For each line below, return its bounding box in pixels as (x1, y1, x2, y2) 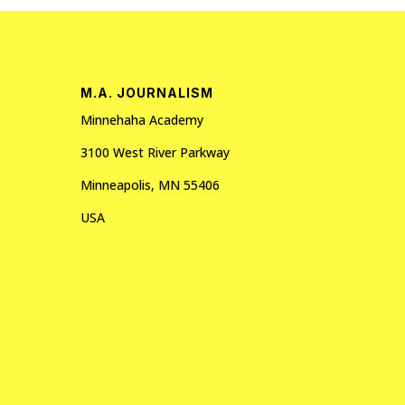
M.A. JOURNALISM (80, 84, 214, 100)
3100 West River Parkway (80, 143, 231, 161)
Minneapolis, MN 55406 (80, 175, 221, 193)
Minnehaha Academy (80, 110, 204, 128)
